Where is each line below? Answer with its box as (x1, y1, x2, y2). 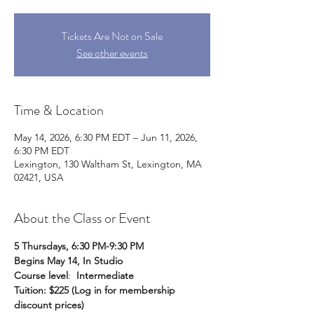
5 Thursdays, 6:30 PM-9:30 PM (14, 240, 144, 252)
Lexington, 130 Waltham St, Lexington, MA (14, 158, 202, 170)
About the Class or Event (14, 208, 151, 228)
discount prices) (14, 299, 84, 311)
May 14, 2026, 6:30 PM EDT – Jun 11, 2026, (14, 131, 198, 144)
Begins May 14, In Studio (14, 254, 123, 267)
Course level (14, 269, 68, 282)
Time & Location (14, 100, 104, 121)
